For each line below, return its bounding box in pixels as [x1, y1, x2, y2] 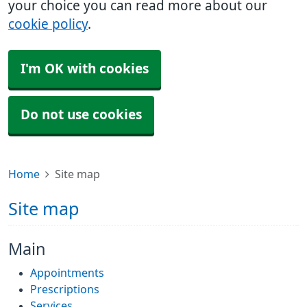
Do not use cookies [21, 108, 142, 121]
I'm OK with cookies [21, 62, 149, 75]
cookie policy [8, 18, 88, 31]
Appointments [30, 267, 104, 278]
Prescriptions [30, 284, 99, 295]
